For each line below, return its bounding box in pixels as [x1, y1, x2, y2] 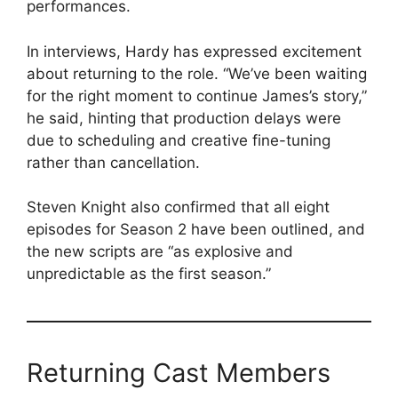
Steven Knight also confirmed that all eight [27, 198, 330, 217]
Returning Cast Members [27, 357, 330, 389]
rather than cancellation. [27, 153, 200, 171]
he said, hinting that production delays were [27, 108, 341, 127]
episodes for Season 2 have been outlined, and [27, 220, 365, 239]
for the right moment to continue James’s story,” [27, 86, 367, 105]
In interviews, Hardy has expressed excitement [27, 42, 362, 60]
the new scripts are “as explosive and [27, 243, 293, 261]
